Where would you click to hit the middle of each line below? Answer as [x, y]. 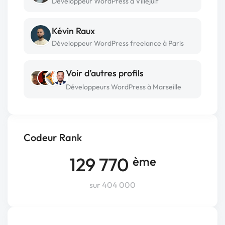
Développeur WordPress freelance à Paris [118, 43]
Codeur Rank [53, 137]
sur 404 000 [113, 185]
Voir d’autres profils [105, 73]
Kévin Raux [73, 31]
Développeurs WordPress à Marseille [124, 87]
